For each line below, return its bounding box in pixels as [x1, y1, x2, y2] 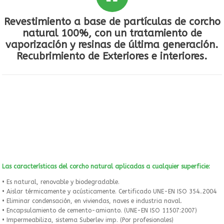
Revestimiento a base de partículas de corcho [3, 15, 220, 27]
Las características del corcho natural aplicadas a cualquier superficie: [2, 162, 210, 170]
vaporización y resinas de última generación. [5, 38, 218, 50]
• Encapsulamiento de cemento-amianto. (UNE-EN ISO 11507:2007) [2, 206, 197, 214]
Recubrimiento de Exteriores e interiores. [16, 50, 207, 62]
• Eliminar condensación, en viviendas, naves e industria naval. [2, 197, 182, 204]
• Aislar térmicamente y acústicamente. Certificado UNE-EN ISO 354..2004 [2, 187, 216, 195]
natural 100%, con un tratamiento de [22, 27, 202, 39]
